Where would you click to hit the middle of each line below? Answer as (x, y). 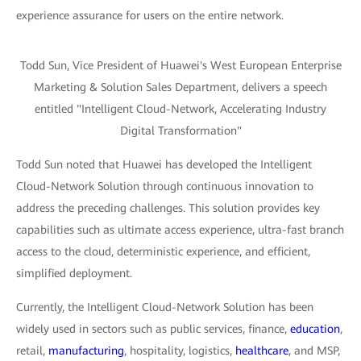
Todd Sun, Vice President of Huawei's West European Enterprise (180, 65)
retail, (32, 351)
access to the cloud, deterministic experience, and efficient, (163, 251)
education (315, 329)
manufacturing (86, 351)
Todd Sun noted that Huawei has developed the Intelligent (164, 164)
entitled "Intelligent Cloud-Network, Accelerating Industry (180, 109)
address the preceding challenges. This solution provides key (168, 208)
